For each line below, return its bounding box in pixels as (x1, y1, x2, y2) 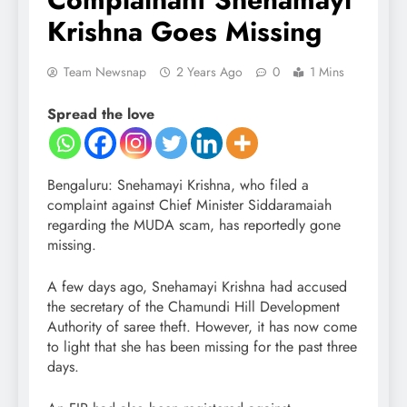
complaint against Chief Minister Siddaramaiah (47, 194, 332, 215)
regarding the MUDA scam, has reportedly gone (47, 213, 341, 235)
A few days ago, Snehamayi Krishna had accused (47, 275, 347, 297)
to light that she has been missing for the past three (47, 335, 357, 357)
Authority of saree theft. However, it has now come (47, 315, 357, 337)
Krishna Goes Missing (47, 11, 322, 51)
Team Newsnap (64, 62, 146, 81)
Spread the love (47, 103, 154, 124)
